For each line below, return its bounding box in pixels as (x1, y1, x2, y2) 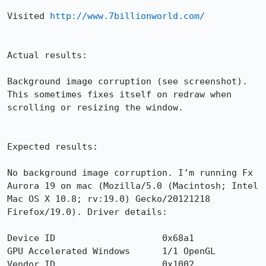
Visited (7, 11, 50, 21)
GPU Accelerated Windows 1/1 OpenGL (7, 246, 216, 256)
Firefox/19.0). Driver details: (7, 207, 167, 217)
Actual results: (7, 50, 87, 61)
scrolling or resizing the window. (7, 102, 183, 113)
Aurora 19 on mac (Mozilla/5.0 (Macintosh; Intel (7, 180, 258, 191)
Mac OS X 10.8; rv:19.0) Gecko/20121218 (7, 194, 210, 204)
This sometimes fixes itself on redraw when (7, 89, 232, 100)
